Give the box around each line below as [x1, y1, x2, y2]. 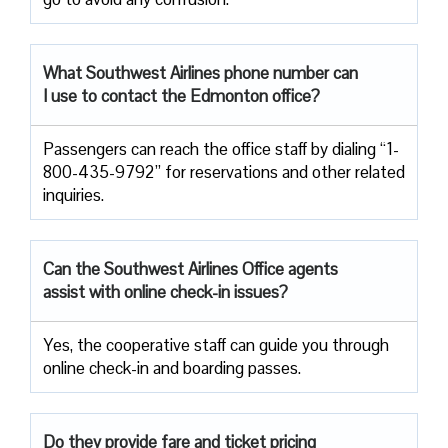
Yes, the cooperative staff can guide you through [43, 333, 389, 356]
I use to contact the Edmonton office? [43, 84, 320, 107]
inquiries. [43, 183, 104, 206]
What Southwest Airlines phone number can [43, 61, 358, 84]
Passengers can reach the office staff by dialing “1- [43, 137, 399, 160]
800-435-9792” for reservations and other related [43, 160, 405, 183]
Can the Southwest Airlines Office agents [43, 257, 338, 280]
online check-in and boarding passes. [43, 356, 301, 379]
